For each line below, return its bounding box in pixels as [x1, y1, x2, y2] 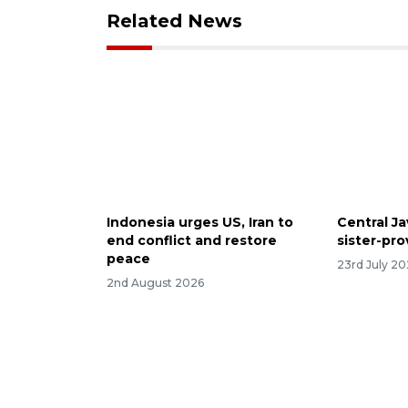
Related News [107, 9, 242, 32]
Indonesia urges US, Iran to [107, 213, 293, 230]
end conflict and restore [107, 231, 277, 249]
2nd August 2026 [107, 275, 204, 290]
